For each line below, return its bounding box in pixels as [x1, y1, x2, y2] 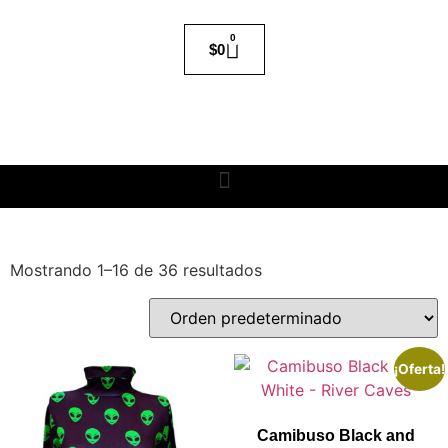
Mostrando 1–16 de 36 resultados [10, 259, 262, 280]
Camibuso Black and [257, 426, 415, 444]
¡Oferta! [393, 360, 445, 377]
